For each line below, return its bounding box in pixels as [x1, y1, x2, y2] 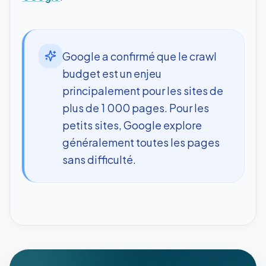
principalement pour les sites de [62, 83, 223, 97]
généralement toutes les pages [62, 135, 220, 149]
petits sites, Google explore [62, 118, 202, 132]
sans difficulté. [62, 152, 136, 166]
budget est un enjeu [62, 66, 161, 80]
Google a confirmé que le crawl [62, 49, 217, 63]
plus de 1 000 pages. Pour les [62, 100, 209, 115]
